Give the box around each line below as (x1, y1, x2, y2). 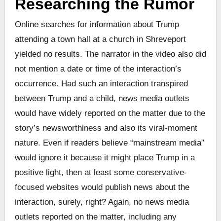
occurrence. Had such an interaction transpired (14, 79, 188, 89)
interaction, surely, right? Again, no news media (14, 197, 189, 207)
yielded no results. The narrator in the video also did (14, 49, 206, 59)
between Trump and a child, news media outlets (14, 94, 189, 104)
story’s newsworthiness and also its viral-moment (14, 123, 197, 133)
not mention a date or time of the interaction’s (14, 64, 182, 74)
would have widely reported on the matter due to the (14, 109, 205, 118)
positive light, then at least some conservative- (14, 168, 187, 178)
